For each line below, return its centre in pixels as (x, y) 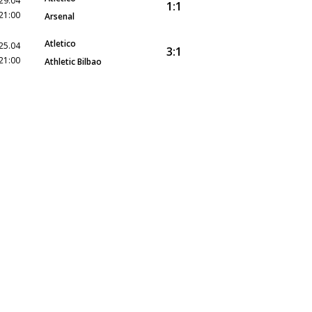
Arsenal (60, 16)
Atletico (60, 44)
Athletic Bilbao (73, 62)
